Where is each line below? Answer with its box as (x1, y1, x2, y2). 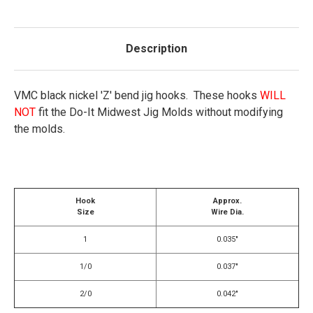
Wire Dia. (211, 207, 244, 217)
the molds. (14, 122, 65, 136)
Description (126, 41, 187, 55)
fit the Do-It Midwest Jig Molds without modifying (36, 105, 283, 119)
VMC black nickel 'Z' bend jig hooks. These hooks (14, 88, 260, 102)
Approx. (213, 196, 242, 205)
